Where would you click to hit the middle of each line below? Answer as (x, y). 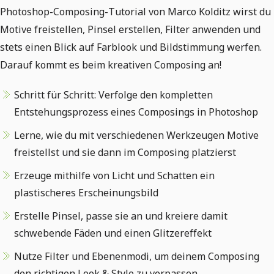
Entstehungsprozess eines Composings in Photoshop (136, 112)
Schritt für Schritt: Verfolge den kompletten (113, 95)
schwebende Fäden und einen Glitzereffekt (113, 233)
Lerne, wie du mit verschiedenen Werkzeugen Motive (136, 135)
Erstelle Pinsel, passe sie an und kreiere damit (121, 216)
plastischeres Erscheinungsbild (86, 193)
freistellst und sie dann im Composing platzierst (125, 152)
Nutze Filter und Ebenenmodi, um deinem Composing (137, 256)
